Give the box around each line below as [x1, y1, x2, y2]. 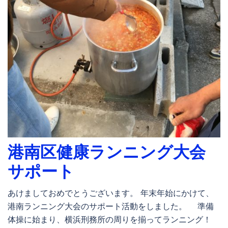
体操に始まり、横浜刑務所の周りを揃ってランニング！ [8, 214, 211, 224]
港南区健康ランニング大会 [8, 141, 206, 162]
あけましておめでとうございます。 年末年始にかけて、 [8, 187, 214, 198]
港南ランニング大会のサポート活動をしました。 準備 [8, 201, 214, 211]
